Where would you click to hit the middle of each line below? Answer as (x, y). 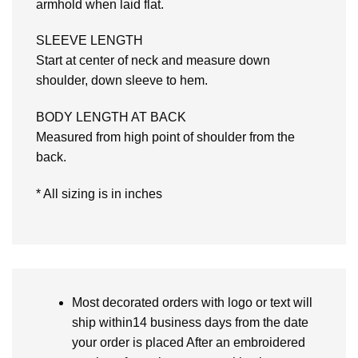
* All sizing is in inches (99, 194)
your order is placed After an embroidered (188, 342)
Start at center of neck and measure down (153, 61)
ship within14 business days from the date (190, 322)
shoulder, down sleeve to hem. (122, 81)
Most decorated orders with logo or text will (192, 302)
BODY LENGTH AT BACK (111, 117)
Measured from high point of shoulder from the (165, 137)
